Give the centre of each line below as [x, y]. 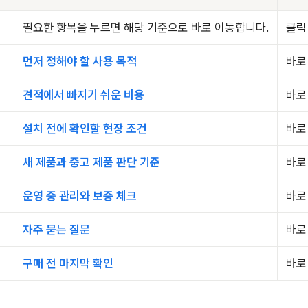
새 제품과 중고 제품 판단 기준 [91, 162]
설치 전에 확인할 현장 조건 [85, 129]
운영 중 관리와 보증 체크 [80, 196]
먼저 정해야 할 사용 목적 [80, 61]
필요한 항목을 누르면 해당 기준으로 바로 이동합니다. [146, 27]
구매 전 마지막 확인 [68, 263]
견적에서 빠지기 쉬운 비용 [84, 95]
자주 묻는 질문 [56, 230]
